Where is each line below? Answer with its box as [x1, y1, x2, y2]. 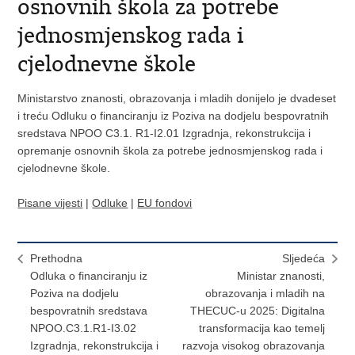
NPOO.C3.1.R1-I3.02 [30, 322, 137, 334]
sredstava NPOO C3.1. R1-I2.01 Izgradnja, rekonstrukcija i [17, 127, 311, 139]
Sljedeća [281, 252, 325, 265]
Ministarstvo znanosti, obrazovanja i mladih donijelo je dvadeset [17, 92, 337, 105]
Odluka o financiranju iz [30, 269, 148, 282]
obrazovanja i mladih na [204, 287, 325, 300]
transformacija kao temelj [198, 322, 325, 334]
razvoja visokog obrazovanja [181, 339, 325, 352]
